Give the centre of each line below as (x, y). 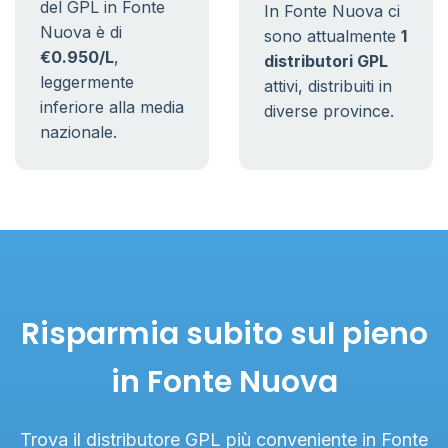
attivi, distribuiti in (328, 86)
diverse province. (329, 111)
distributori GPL (326, 61)
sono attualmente (332, 36)
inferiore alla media (112, 107)
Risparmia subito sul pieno (224, 334)
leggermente (87, 82)
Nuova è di (81, 32)
